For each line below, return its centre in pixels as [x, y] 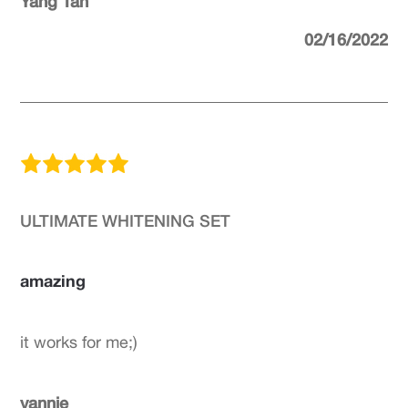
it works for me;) [79, 342]
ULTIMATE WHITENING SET [126, 220]
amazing [53, 280]
